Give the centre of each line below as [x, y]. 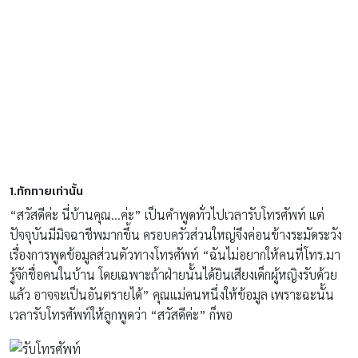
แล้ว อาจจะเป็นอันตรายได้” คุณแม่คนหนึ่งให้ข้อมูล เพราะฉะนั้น [172, 294]
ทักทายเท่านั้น [50, 190]
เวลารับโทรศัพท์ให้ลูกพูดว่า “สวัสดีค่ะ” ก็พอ [121, 314]
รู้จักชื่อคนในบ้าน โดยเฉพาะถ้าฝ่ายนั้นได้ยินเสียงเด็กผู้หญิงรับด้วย [173, 274]
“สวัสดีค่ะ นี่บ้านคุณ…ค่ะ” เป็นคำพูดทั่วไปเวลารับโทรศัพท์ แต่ [167, 214]
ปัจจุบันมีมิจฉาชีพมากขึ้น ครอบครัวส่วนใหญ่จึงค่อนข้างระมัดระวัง [176, 234]
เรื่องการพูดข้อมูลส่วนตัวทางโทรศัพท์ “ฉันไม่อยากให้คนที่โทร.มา [175, 254]
